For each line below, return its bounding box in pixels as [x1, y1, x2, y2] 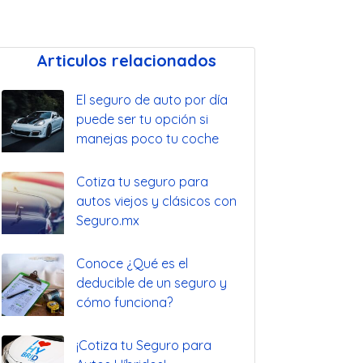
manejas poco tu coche [76, 130, 219, 147]
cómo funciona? [76, 293, 173, 310]
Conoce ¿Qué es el [76, 254, 188, 271]
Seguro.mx [76, 211, 139, 228]
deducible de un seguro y [76, 274, 227, 291]
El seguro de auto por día [76, 91, 228, 108]
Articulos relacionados [36, 49, 216, 70]
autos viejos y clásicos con [76, 192, 237, 209]
